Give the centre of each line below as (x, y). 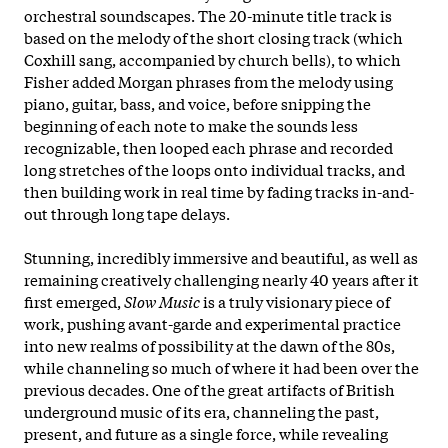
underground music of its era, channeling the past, (201, 410)
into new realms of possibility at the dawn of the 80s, (209, 344)
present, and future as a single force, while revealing (206, 432)
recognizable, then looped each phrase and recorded (208, 146)
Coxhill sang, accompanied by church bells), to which (212, 58)
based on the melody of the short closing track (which (213, 36)
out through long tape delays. (127, 212)
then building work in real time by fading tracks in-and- (219, 190)
